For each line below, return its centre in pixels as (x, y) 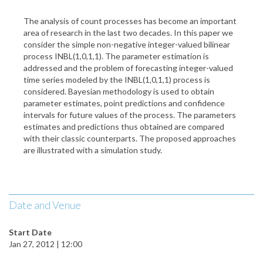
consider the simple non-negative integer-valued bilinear (127, 45)
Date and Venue (45, 205)
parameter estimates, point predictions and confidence (124, 103)
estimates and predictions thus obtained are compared (124, 127)
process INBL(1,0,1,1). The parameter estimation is (116, 56)
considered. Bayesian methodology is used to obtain (119, 92)
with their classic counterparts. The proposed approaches (130, 139)
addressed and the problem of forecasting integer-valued (128, 68)
